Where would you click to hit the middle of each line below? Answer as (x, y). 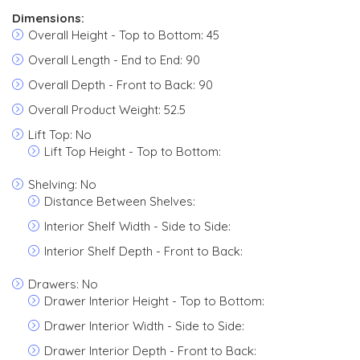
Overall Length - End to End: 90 (114, 60)
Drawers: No (63, 284)
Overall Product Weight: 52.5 (107, 110)
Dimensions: (48, 18)
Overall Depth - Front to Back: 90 (121, 85)
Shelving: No (62, 184)
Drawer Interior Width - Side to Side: (144, 326)
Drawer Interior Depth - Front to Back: (150, 351)
